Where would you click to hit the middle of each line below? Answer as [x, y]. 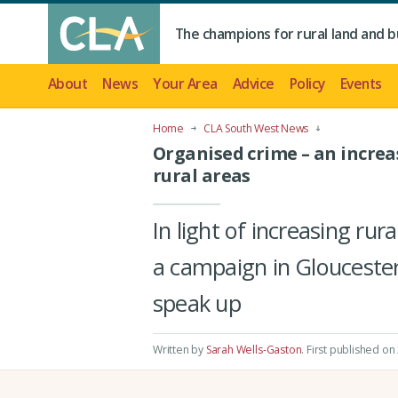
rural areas [202, 176]
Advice [253, 84]
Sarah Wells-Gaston [254, 350]
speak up [197, 303]
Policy [307, 84]
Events [361, 84]
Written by [179, 350]
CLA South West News [256, 128]
